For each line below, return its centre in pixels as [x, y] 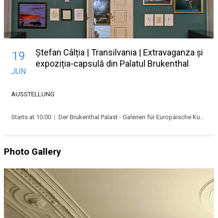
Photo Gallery [32, 152]
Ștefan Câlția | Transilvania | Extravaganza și [119, 52]
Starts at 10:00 [31, 117]
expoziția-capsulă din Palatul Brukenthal [112, 63]
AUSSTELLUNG [33, 94]
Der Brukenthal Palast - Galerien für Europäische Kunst [129, 117]
